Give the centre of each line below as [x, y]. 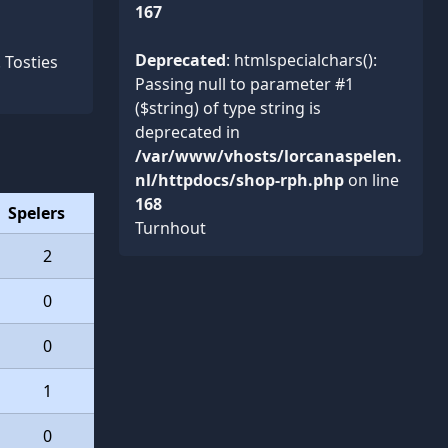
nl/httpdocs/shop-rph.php [239, 180]
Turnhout [170, 228]
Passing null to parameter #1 [244, 84]
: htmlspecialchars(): [301, 60]
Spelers [36, 213]
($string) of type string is [228, 108]
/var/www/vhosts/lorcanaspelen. [268, 156]
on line [371, 180]
